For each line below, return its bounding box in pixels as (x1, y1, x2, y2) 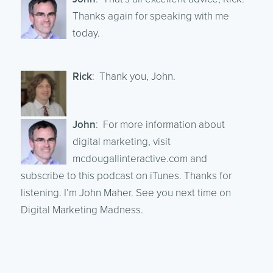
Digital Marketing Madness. (20, 203, 143, 216)
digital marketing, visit (72, 135, 171, 148)
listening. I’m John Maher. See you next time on (20, 186, 231, 199)
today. (72, 26, 100, 40)
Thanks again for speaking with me (72, 9, 229, 23)
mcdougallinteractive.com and (72, 152, 207, 165)
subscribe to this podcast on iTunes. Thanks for (20, 169, 232, 182)
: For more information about (95, 118, 225, 131)
